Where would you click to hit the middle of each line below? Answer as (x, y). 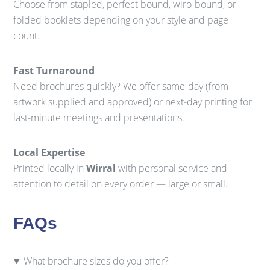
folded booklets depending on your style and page (121, 20)
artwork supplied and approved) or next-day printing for (133, 102)
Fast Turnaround (54, 71)
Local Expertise (49, 152)
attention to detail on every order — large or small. (121, 184)
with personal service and (172, 168)
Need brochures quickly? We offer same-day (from (121, 86)
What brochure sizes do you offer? (96, 261)
